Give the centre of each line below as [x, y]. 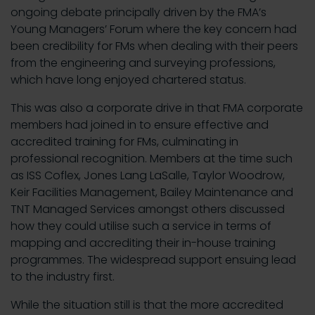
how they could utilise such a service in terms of [141, 226]
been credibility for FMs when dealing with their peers [154, 46]
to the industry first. [63, 277]
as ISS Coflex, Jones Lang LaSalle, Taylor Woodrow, [148, 175]
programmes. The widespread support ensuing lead [153, 260]
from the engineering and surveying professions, [143, 63]
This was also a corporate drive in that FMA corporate [157, 108]
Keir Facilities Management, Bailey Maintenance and [152, 192]
